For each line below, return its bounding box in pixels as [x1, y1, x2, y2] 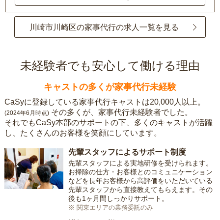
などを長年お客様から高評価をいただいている [68, 177, 213, 185]
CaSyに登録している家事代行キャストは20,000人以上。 [4, 98, 205, 107]
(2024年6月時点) [4, 110, 49, 117]
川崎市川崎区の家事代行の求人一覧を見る [29, 23, 179, 31]
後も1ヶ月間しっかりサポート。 [68, 194, 168, 203]
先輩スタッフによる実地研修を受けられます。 [68, 159, 213, 167]
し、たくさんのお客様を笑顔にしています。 [4, 129, 162, 137]
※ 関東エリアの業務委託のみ [68, 204, 153, 212]
